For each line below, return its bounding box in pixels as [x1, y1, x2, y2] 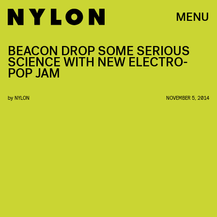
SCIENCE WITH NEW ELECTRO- [8, 54, 188, 71]
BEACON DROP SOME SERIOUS [8, 43, 190, 60]
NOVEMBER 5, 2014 [166, 94, 209, 101]
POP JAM [8, 65, 60, 82]
